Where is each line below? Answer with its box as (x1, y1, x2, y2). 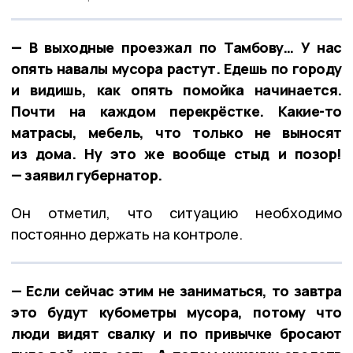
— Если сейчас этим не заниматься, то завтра (11, 281, 342, 300)
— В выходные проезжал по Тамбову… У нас (11, 37, 342, 57)
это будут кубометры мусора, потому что (11, 302, 342, 321)
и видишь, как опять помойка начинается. (11, 80, 342, 99)
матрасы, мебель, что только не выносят (11, 122, 342, 142)
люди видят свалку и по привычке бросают (11, 323, 342, 343)
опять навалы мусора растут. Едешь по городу (11, 58, 342, 78)
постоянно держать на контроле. (11, 224, 243, 243)
